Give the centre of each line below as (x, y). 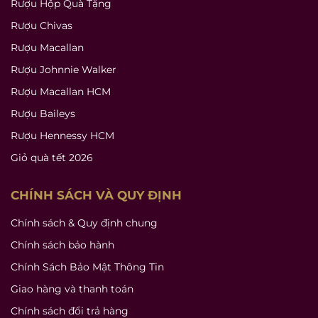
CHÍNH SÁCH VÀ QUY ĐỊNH (96, 195)
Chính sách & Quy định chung (84, 223)
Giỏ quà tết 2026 (52, 157)
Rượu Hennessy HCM (62, 135)
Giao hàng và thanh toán (72, 289)
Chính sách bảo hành (62, 245)
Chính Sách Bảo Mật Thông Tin (87, 267)
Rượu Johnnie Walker (64, 69)
